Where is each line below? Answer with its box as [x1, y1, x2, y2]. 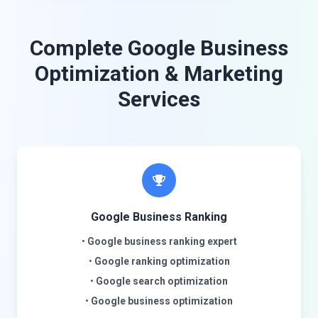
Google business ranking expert [87, 236, 237, 247]
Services [118, 87, 200, 111]
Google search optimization [96, 275, 228, 287]
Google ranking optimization [94, 256, 230, 267]
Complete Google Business [30, 35, 288, 60]
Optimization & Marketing [35, 61, 283, 86]
